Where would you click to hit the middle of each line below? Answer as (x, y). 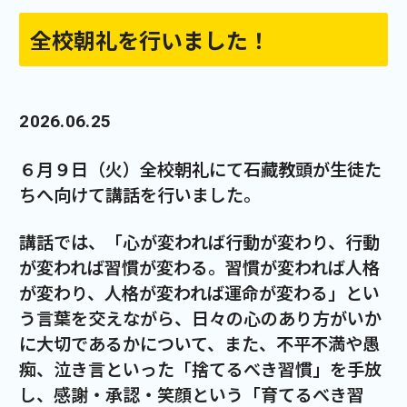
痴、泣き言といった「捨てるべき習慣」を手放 (201, 369)
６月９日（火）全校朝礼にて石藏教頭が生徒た (201, 169)
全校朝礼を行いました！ (150, 39)
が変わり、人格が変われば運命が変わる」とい (200, 293)
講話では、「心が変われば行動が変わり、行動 (200, 242)
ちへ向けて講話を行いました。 (140, 195)
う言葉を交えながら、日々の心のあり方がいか (201, 318)
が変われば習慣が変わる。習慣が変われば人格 (200, 268)
